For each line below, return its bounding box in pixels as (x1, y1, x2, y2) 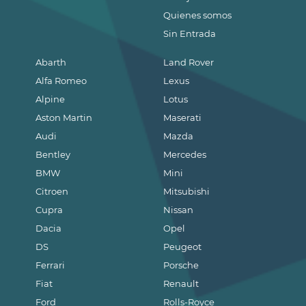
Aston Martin (36, 111, 92, 123)
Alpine (36, 93, 65, 105)
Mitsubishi (163, 185, 210, 197)
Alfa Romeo (36, 74, 87, 86)
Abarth (36, 56, 66, 68)
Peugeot (163, 240, 202, 252)
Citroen (36, 185, 68, 197)
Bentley (36, 148, 70, 160)
